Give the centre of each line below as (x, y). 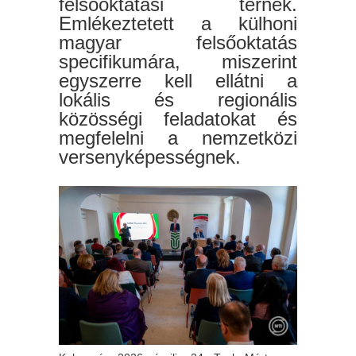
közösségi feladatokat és (178, 119)
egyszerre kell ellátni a (178, 81)
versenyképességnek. (150, 157)
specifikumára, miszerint (178, 62)
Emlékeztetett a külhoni (178, 24)
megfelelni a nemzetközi (178, 138)
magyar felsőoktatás (178, 43)
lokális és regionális (178, 100)
